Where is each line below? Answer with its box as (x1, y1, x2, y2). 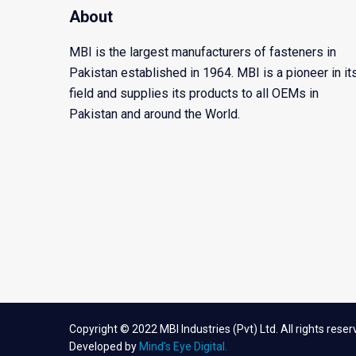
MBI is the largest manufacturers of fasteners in (69, 44, 336, 60)
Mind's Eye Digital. (139, 340, 227, 353)
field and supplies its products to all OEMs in (69, 86, 319, 101)
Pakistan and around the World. (69, 106, 243, 122)
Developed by (69, 340, 139, 353)
